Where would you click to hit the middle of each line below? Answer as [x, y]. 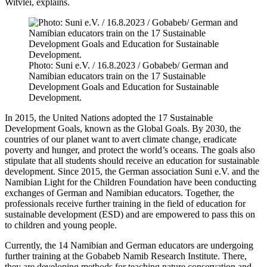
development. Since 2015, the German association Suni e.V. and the [132, 171]
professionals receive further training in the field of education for [125, 203]
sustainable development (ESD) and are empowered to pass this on [130, 214]
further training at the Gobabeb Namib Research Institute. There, [126, 256]
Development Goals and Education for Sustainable [124, 86]
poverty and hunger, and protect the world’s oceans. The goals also [130, 150]
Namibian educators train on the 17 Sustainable [117, 76]
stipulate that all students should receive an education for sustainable [132, 160]
